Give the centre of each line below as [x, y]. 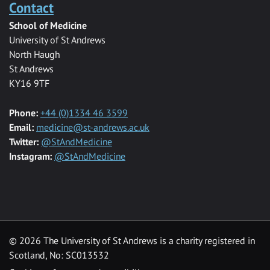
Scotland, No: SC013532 [59, 255]
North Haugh [34, 54]
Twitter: [25, 141]
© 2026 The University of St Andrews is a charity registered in [132, 240]
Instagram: [32, 156]
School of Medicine [48, 25]
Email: [21, 127]
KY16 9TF [29, 83]
